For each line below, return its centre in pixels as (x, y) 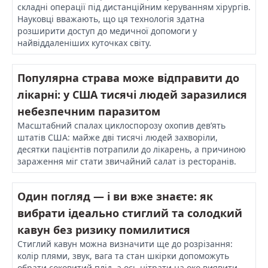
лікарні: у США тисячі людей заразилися (132, 94)
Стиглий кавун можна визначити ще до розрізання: (125, 243)
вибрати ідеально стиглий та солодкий (130, 213)
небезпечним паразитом (89, 111)
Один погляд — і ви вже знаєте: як (115, 196)
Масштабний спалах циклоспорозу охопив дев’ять (121, 125)
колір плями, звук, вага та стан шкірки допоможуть (123, 255)
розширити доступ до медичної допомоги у (107, 31)
